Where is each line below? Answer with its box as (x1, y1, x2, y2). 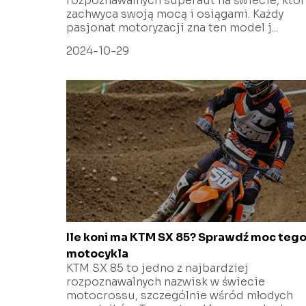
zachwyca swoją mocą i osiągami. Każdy (66, 6, 283, 21)
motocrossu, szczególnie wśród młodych (66, 288, 293, 303)
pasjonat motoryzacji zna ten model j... (66, 20, 278, 35)
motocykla (66, 246, 128, 261)
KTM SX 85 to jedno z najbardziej (66, 260, 249, 275)
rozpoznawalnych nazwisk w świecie (66, 274, 265, 289)
